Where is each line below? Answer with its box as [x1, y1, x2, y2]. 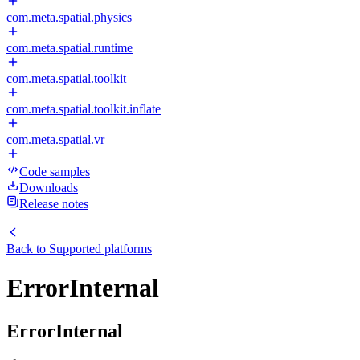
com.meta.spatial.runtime [6, 41, 133, 55]
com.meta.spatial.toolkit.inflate [6, 102, 161, 116]
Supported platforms [49, 242, 152, 256]
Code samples [19, 165, 90, 178]
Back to [6, 242, 49, 256]
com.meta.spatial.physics [6, 10, 132, 24]
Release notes [19, 197, 88, 211]
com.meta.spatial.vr [6, 133, 104, 146]
